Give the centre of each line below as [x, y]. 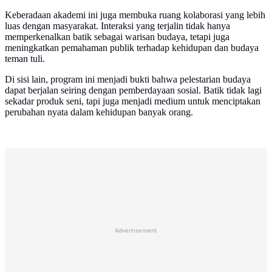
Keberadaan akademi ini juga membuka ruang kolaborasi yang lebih [135, 15]
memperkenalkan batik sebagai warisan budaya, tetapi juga [117, 37]
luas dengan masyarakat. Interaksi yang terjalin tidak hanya [117, 26]
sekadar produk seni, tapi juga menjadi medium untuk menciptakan [133, 101]
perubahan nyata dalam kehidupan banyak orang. [99, 112]
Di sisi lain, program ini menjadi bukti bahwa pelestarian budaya [128, 80]
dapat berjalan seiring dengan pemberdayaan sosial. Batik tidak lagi [133, 90]
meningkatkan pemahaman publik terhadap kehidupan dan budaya [132, 48]
